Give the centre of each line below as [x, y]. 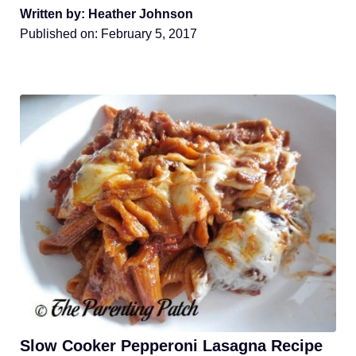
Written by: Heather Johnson [106, 14]
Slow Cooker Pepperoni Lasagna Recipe [171, 345]
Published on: [60, 34]
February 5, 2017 [149, 34]
